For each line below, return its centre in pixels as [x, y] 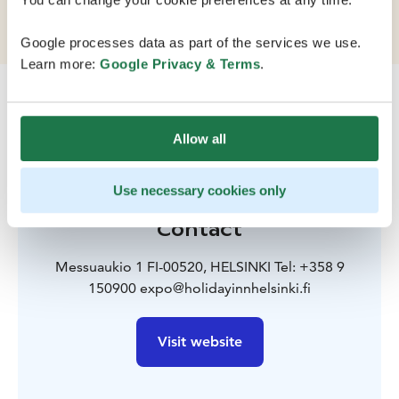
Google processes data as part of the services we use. [191, 42]
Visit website [199, 342]
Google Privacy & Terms [180, 63]
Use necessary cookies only [199, 191]
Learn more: [60, 63]
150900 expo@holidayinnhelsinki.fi [199, 289]
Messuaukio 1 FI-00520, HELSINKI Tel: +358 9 [199, 267]
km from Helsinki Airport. [103, 11]
